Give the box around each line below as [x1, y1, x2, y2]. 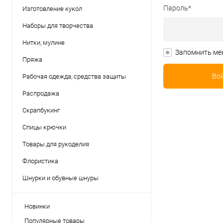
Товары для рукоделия [22, 140, 89, 148]
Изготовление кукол [22, 5, 82, 12]
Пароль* [163, 4, 191, 12]
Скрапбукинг [22, 107, 60, 114]
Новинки [24, 203, 50, 210]
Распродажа [22, 90, 59, 97]
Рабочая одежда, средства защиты [22, 73, 126, 80]
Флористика [22, 157, 58, 165]
